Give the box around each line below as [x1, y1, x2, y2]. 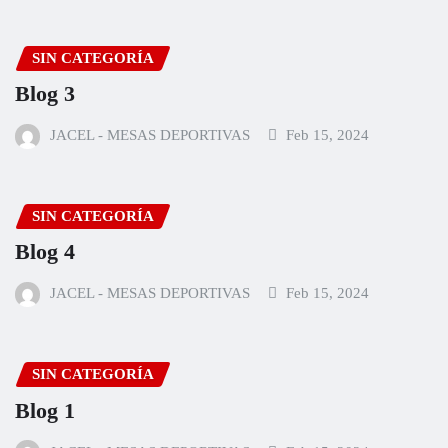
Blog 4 [15, 239, 75, 265]
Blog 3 [15, 81, 75, 107]
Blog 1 [15, 397, 75, 423]
